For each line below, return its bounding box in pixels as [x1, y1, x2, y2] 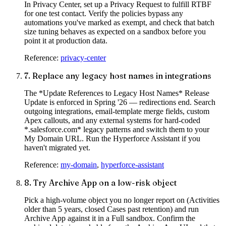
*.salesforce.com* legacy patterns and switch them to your [24, 125, 209, 134]
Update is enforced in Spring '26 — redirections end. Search [24, 98, 215, 107]
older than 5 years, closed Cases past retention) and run [24, 205, 199, 214]
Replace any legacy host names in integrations [32, 71, 211, 81]
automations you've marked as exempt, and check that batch [24, 18, 214, 27]
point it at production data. [24, 36, 107, 45]
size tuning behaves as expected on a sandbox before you [24, 27, 206, 36]
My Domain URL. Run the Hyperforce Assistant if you [24, 134, 200, 143]
